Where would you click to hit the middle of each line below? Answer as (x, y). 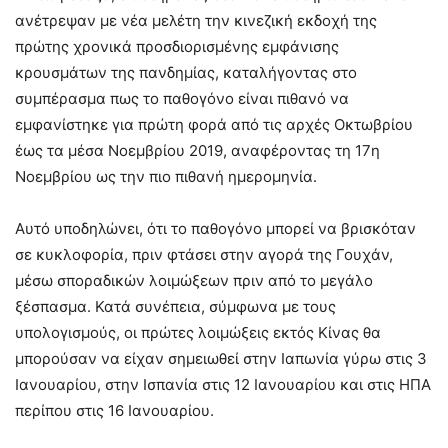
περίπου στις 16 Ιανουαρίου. (114, 410)
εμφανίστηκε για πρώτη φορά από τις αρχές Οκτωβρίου (214, 124)
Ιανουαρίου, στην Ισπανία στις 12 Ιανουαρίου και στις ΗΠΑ (223, 384)
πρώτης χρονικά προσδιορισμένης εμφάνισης (177, 46)
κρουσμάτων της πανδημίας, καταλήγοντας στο (186, 72)
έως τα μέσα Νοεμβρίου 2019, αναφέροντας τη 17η (197, 150)
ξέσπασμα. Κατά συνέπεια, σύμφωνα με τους (175, 306)
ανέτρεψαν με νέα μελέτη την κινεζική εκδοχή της (196, 20)
